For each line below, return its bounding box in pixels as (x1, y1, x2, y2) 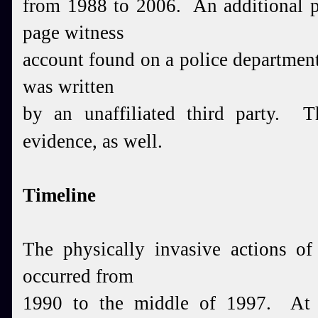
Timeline (23, 185, 96, 206)
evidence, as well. (23, 131, 163, 152)
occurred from (23, 265, 133, 287)
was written (23, 76, 114, 97)
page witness (23, 22, 124, 43)
